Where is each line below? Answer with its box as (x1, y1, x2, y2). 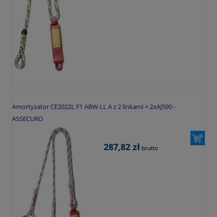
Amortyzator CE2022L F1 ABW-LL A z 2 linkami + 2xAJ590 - (12, 102, 175, 111)
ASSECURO (12, 114, 43, 124)
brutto (140, 144, 158, 153)
